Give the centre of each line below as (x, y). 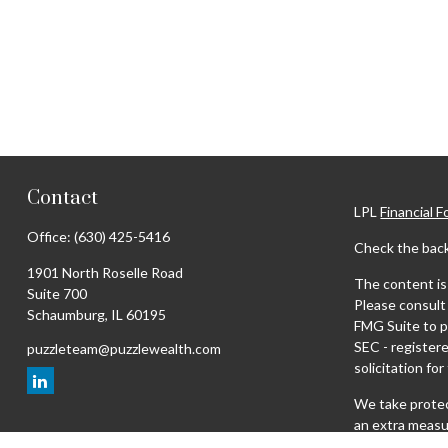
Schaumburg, (67, 314)
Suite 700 (56, 293)
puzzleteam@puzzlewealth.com (123, 348)
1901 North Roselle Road (104, 272)
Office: (50, 236)
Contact (62, 198)
